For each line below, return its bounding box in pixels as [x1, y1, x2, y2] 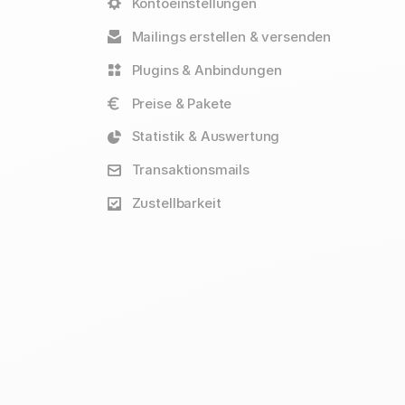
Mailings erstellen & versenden [131, 28, 332, 45]
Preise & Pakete [131, 95, 232, 112]
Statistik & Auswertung [131, 128, 280, 146]
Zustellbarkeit [131, 195, 221, 212]
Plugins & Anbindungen [131, 61, 282, 79]
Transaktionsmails [131, 162, 250, 179]
